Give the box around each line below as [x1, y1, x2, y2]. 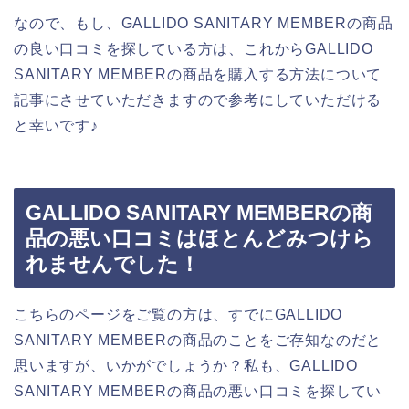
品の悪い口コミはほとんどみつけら [26, 226, 373, 251]
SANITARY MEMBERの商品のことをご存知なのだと [14, 332, 383, 349]
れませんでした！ [26, 252, 200, 277]
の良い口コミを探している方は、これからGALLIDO [14, 40, 373, 57]
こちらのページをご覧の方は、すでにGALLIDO [14, 307, 343, 323]
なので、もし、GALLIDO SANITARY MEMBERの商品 [14, 15, 393, 31]
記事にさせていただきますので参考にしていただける [14, 91, 383, 108]
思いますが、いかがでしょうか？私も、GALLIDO [14, 358, 358, 374]
